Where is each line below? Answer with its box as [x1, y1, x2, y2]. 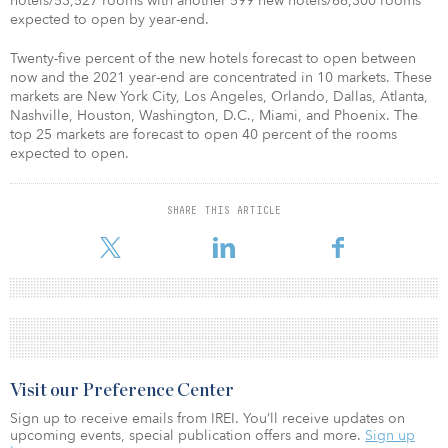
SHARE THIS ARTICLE [167, 203, 281, 216]
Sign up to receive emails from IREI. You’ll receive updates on [10, 408, 405, 428]
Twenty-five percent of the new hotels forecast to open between [10, 48, 416, 68]
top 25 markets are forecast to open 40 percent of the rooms [10, 124, 397, 144]
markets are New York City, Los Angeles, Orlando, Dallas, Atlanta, [10, 86, 428, 106]
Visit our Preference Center [10, 381, 234, 400]
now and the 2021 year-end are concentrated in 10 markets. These [10, 67, 432, 87]
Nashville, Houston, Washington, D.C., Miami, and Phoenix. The [10, 105, 418, 125]
